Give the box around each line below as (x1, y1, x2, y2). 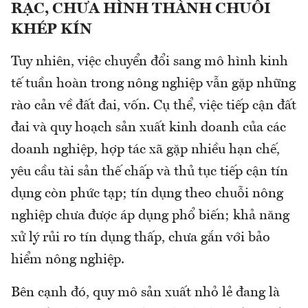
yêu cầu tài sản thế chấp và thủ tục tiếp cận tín (11, 164, 288, 179)
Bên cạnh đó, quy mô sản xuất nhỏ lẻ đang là (11, 285, 280, 300)
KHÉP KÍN (11, 21, 92, 37)
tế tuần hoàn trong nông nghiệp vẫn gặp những (11, 76, 296, 91)
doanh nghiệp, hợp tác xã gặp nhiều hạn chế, (11, 142, 280, 157)
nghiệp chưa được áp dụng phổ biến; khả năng (11, 208, 289, 223)
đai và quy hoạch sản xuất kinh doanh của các (11, 120, 286, 135)
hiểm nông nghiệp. (11, 252, 124, 267)
